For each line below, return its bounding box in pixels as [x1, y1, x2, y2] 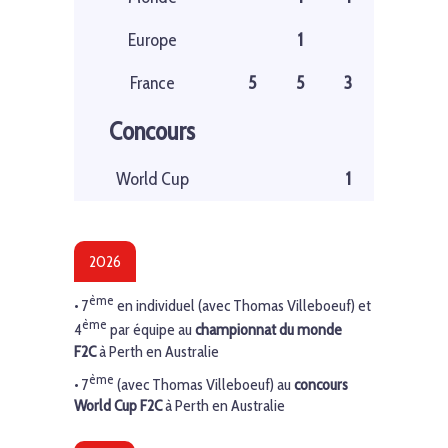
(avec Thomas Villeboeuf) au [114, 375, 294, 395]
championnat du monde [195, 320, 342, 340]
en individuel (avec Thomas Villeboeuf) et [114, 296, 371, 316]
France [129, 72, 175, 95]
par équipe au [107, 320, 195, 340]
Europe [127, 29, 177, 52]
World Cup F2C [74, 396, 162, 416]
